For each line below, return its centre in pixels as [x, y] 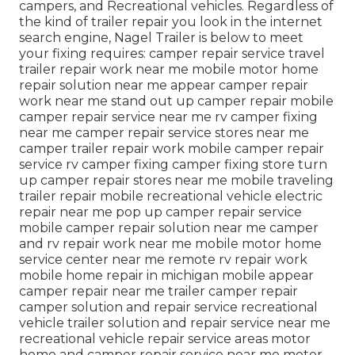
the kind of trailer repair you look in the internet [171, 22]
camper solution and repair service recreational [168, 307]
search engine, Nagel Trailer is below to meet [161, 38]
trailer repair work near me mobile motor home [169, 70]
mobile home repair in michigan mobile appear [166, 276]
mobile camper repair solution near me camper [169, 228]
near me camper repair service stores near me [164, 133]
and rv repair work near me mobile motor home [170, 244]
